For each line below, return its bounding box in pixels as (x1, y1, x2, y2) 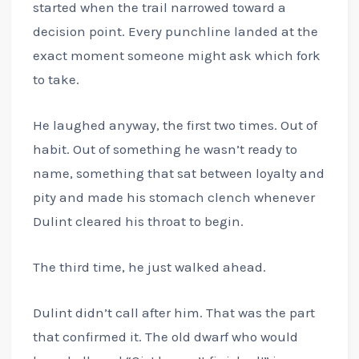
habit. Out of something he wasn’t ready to (32, 140, 297, 157)
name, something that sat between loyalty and (32, 164, 325, 181)
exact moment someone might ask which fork (32, 46, 321, 63)
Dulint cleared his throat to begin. (32, 212, 244, 229)
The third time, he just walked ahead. (32, 259, 266, 276)
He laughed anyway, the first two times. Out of (32, 116, 317, 133)
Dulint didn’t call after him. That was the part (32, 305, 315, 321)
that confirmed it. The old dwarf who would (32, 329, 298, 345)
